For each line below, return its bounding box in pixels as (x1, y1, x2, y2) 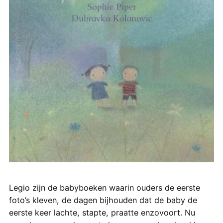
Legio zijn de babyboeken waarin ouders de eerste (8, 182, 200, 193)
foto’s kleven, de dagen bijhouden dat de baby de (8, 195, 197, 205)
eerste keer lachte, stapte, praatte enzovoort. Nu (8, 207, 195, 218)
